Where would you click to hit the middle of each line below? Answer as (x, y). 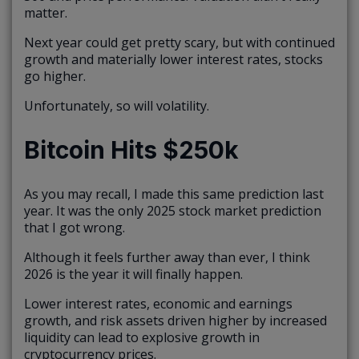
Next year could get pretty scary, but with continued (179, 43)
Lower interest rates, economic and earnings (158, 304)
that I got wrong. (75, 228)
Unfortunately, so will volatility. (117, 106)
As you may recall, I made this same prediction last (174, 194)
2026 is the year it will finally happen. (133, 274)
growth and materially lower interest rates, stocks (173, 60)
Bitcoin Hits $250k (131, 150)
